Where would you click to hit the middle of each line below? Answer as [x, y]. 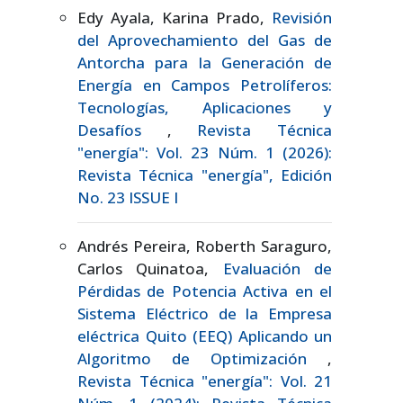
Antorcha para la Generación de [205, 62]
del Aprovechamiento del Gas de [205, 40]
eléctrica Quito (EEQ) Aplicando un [205, 336]
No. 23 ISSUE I [128, 197]
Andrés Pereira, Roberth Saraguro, [205, 246]
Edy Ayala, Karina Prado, [175, 17]
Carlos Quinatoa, [150, 268]
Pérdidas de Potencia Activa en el [205, 291]
